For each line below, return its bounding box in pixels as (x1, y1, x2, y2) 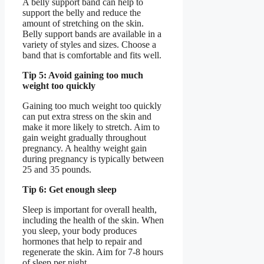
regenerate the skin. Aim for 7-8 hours (22, 246, 163, 257)
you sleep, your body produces (22, 225, 137, 236)
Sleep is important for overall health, (22, 204, 157, 214)
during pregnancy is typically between (22, 153, 164, 164)
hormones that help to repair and (22, 236, 142, 246)
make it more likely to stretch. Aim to (22, 121, 160, 132)
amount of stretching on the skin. (22, 18, 144, 28)
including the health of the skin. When (22, 214, 164, 225)
